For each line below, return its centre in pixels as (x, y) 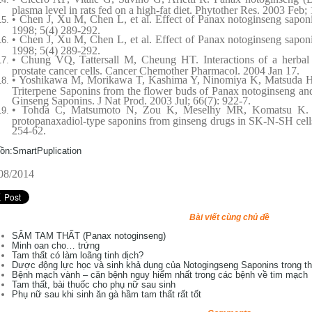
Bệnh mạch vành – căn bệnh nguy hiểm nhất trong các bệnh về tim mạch (160, 275)
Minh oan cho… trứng (56, 245)
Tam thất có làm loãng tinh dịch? (78, 255)
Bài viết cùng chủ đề (230, 217)
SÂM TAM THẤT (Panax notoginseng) (89, 236)
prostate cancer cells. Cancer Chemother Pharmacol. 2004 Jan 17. (156, 70)
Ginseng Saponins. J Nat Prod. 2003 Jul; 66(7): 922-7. (131, 100)
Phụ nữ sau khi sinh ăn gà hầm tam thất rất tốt (107, 294)
